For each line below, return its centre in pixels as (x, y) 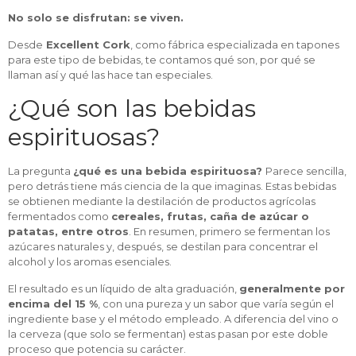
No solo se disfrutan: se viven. (96, 17)
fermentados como (60, 216)
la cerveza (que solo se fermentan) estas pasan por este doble (168, 334)
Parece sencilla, (306, 171)
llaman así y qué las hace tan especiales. (110, 75)
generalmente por (292, 288)
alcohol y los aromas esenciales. (90, 261)
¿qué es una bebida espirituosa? (169, 171)
